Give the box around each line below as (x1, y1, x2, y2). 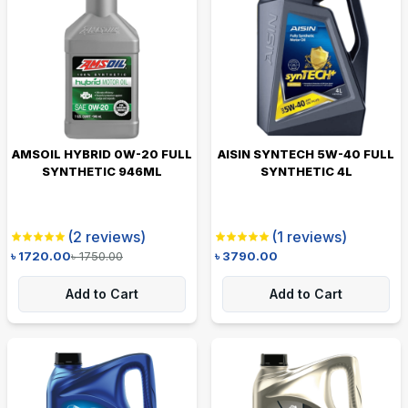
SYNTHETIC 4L (260, 163, 352, 178)
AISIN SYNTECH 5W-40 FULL (218, 146, 394, 161)
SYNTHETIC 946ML (42, 163, 162, 178)
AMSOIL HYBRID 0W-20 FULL (12, 146, 192, 161)
